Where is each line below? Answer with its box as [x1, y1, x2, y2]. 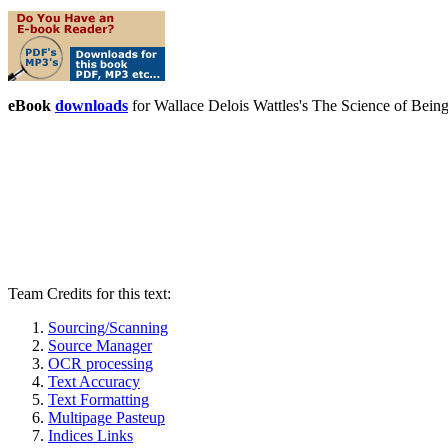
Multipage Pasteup [48, 409, 165, 427]
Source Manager [48, 337, 152, 355]
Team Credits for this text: [8, 285, 171, 303]
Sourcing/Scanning [48, 319, 168, 337]
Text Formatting [48, 391, 149, 409]
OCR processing [48, 355, 153, 373]
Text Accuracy [48, 373, 140, 391]
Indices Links [48, 427, 133, 445]
